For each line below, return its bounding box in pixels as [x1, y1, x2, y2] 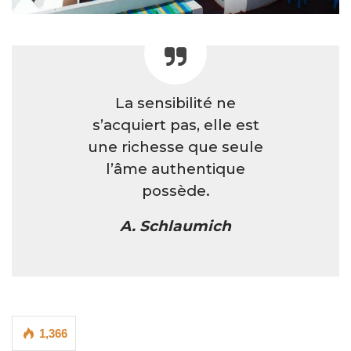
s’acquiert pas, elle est [92, 115, 259, 134]
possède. [141, 181, 210, 200]
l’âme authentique [106, 159, 245, 178]
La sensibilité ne [115, 93, 236, 112]
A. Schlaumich [120, 216, 231, 235]
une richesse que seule [88, 137, 263, 156]
